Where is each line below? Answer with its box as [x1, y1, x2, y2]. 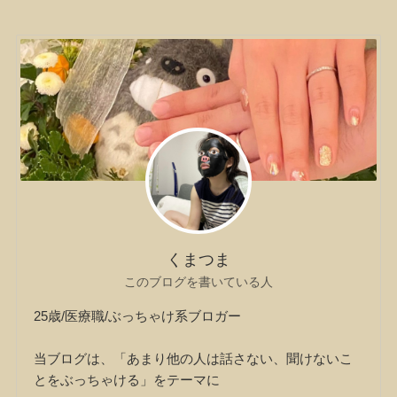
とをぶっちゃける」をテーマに [34, 371, 221, 387]
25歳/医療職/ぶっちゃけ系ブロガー [34, 307, 242, 323]
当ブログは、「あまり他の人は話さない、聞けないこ [34, 350, 354, 366]
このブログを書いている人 [124, 275, 273, 290]
